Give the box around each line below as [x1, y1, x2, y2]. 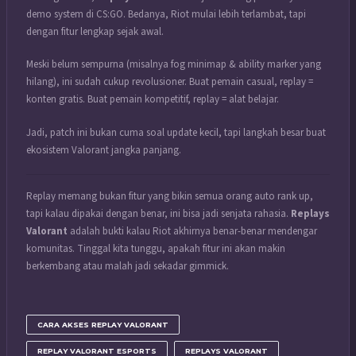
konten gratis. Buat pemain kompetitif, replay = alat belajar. [26, 92, 279, 107]
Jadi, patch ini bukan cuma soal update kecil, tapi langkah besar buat [26, 125, 326, 140]
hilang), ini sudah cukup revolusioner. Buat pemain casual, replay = [26, 75, 313, 90]
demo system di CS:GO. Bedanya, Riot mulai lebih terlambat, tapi [26, 6, 306, 21]
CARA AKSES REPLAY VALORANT [37, 319, 168, 329]
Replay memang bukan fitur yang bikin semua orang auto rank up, [26, 189, 313, 204]
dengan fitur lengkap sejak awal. [26, 24, 164, 39]
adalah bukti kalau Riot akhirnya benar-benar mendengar [68, 224, 317, 239]
